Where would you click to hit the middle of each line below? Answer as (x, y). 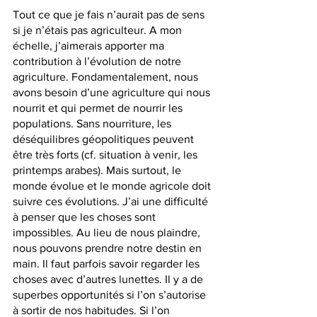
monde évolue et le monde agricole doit (113, 186)
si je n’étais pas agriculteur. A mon (99, 30)
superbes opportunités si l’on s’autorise (111, 295)
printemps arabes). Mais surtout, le (98, 171)
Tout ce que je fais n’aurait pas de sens (110, 15)
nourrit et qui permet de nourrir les (99, 108)
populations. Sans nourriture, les (93, 124)
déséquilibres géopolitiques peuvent (105, 139)
